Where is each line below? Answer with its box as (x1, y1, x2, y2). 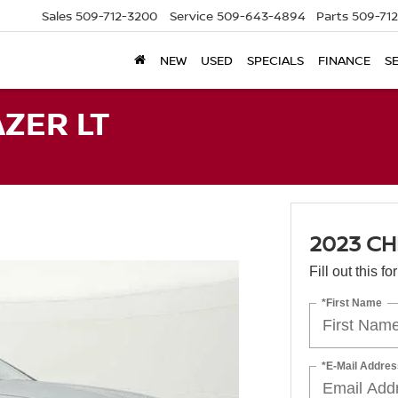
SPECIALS (247, 52, 304, 69)
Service (170, 7, 213, 25)
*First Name (321, 296, 382, 309)
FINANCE (318, 52, 370, 69)
